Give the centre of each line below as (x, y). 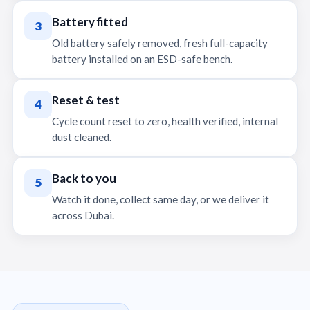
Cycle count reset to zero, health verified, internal (165, 121)
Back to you (84, 178)
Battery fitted (90, 22)
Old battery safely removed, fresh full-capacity (160, 43)
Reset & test (86, 100)
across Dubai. (83, 215)
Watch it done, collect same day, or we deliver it (161, 199)
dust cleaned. (82, 137)
